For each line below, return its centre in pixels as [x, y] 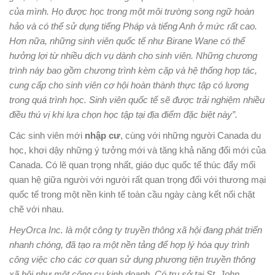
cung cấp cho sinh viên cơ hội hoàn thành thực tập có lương [129, 85]
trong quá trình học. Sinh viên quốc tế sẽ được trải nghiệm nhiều [137, 99]
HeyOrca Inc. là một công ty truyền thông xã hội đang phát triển [136, 230]
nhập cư [103, 135]
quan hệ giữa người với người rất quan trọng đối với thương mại [137, 179]
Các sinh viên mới [47, 135]
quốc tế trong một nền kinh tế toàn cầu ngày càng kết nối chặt [132, 194]
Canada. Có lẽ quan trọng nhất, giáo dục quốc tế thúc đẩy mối [132, 165]
